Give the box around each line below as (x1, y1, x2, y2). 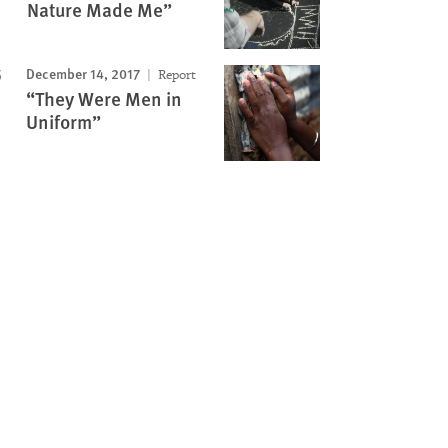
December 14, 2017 (25, 63, 140, 83)
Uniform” (25, 108, 101, 135)
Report (154, 66, 196, 83)
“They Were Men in (25, 85, 182, 112)
